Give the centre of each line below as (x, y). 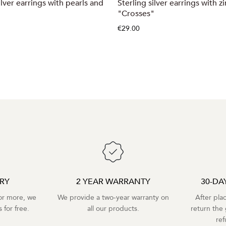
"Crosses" (136, 14)
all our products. (113, 209)
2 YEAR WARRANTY (113, 182)
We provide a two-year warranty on (113, 198)
